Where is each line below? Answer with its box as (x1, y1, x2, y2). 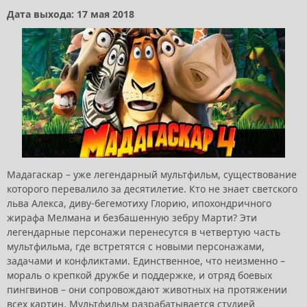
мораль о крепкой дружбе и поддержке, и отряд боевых (7, 268, 272, 282)
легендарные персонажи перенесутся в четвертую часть (7, 225, 280, 238)
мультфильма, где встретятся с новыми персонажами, (7, 239, 265, 253)
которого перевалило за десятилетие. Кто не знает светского (7, 182, 297, 195)
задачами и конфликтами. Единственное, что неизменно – (7, 254, 285, 267)
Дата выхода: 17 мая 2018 (7, 8, 134, 21)
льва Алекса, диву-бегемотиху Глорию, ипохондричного (7, 196, 271, 210)
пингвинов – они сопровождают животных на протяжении (7, 282, 287, 296)
